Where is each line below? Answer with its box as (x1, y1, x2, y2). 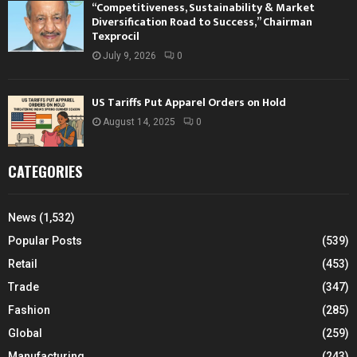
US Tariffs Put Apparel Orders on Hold (92, 93, 286, 112)
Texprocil (92, 27, 139, 46)
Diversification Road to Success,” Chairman (92, 13, 312, 32)
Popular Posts (8, 233, 82, 247)
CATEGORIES (8, 160, 82, 182)
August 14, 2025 (103, 116, 175, 128)
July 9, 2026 (103, 50, 156, 62)
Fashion (8, 303, 50, 316)
